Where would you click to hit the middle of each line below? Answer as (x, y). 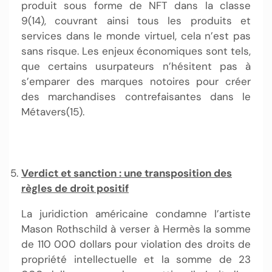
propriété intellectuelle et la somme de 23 (136, 260)
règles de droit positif (75, 189)
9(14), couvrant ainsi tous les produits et (136, 21)
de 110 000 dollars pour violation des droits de (136, 244)
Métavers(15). (53, 112)
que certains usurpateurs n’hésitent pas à (136, 66)
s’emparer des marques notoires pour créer (136, 82)
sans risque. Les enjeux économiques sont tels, (136, 51)
